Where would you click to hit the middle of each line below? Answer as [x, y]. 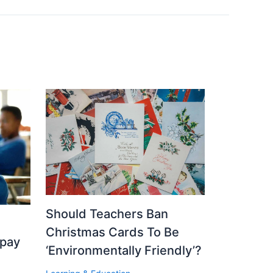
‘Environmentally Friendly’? [123, 251]
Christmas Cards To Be [112, 232]
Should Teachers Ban [107, 214]
